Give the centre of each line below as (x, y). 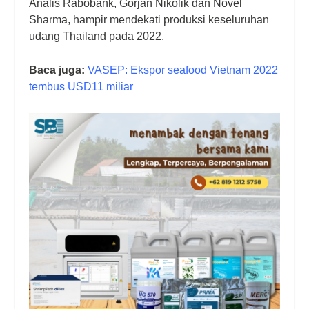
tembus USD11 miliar (81, 87)
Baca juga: (57, 70)
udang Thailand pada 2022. (98, 36)
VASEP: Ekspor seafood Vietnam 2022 (183, 70)
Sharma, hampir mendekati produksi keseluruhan (149, 19)
